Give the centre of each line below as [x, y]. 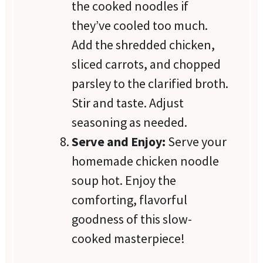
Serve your [196, 141]
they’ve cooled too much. [140, 25]
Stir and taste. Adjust [128, 102]
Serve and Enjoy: [119, 141]
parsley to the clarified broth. [150, 83]
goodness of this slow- [132, 219]
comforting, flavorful [130, 199]
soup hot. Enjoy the [124, 180]
